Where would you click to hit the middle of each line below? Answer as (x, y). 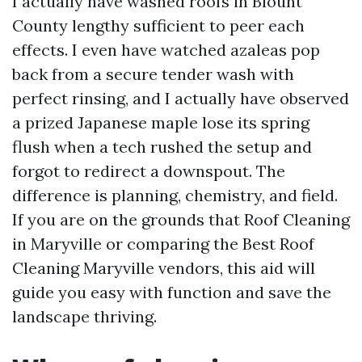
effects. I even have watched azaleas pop (166, 50)
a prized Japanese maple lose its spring (161, 122)
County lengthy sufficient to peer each (158, 25)
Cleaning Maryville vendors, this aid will (164, 268)
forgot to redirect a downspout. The (149, 171)
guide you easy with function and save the (172, 292)
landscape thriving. (84, 316)
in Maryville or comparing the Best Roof (163, 244)
